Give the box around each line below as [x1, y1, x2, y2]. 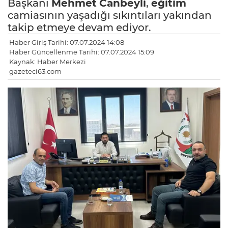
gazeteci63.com [9, 67, 62, 76]
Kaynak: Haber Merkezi [9, 58, 86, 66]
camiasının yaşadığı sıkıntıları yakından [8, 9, 212, 22]
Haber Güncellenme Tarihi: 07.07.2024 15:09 [9, 48, 154, 56]
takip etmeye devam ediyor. [8, 21, 151, 34]
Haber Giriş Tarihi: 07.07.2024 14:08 [9, 38, 124, 47]
